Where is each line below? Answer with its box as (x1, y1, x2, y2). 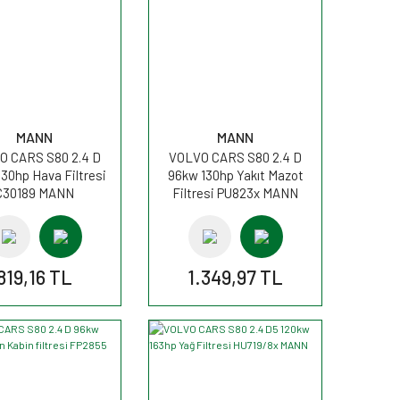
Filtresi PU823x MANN (172, 184, 298, 201)
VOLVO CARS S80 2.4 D (169, 148, 302, 165)
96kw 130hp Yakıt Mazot (167, 166, 304, 183)
